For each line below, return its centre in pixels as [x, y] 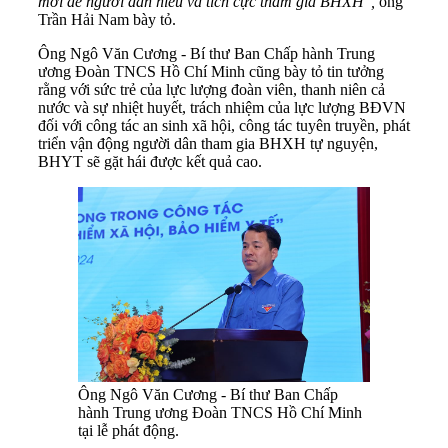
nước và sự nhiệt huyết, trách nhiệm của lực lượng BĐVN [222, 108]
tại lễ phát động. [128, 431]
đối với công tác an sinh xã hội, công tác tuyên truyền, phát [224, 126]
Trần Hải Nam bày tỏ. [107, 20]
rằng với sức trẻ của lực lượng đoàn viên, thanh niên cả [211, 90]
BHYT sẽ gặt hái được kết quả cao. [150, 162]
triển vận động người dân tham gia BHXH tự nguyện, [208, 144]
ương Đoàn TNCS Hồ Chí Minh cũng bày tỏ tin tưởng [211, 72]
